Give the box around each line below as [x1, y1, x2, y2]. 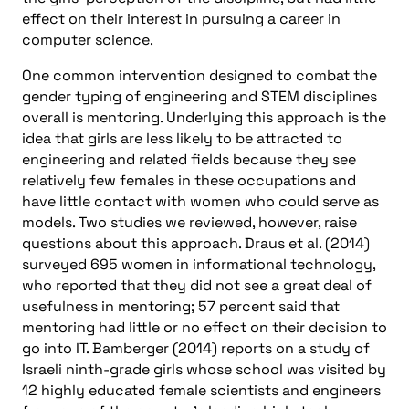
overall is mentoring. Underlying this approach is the [22, 107, 386, 127]
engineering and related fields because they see [22, 149, 356, 169]
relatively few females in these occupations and [22, 170, 356, 190]
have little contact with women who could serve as [22, 191, 379, 211]
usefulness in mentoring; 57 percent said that [22, 296, 340, 316]
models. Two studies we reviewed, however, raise [22, 212, 357, 232]
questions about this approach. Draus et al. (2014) [22, 233, 370, 253]
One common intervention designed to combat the [22, 65, 377, 85]
